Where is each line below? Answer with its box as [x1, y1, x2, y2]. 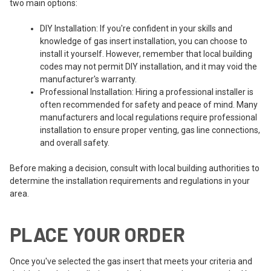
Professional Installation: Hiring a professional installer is [40, 87, 253, 97]
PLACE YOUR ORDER [10, 222, 185, 246]
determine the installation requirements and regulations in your [10, 175, 250, 186]
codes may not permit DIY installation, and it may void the [40, 61, 257, 71]
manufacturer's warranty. [40, 74, 137, 84]
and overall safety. [40, 137, 109, 148]
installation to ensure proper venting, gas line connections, [40, 125, 260, 135]
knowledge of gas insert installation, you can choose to [40, 36, 247, 46]
